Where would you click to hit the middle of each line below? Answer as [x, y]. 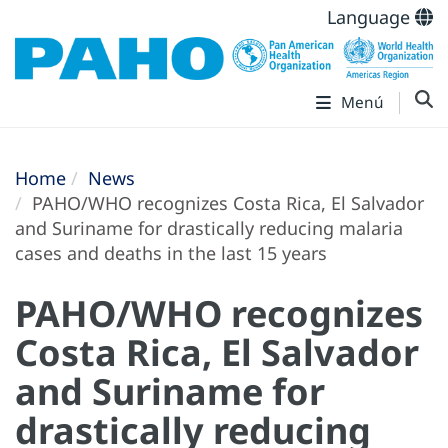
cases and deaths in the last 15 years [171, 253]
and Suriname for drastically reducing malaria [209, 228]
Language [371, 17]
